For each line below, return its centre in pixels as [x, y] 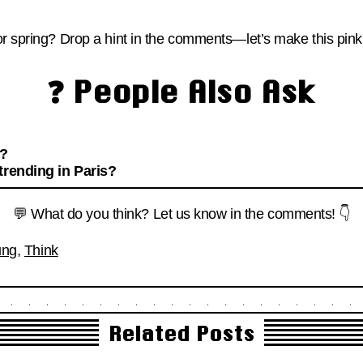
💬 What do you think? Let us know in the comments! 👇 [181, 214]
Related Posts [181, 334]
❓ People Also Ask [181, 91]
